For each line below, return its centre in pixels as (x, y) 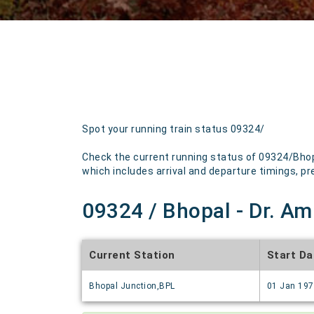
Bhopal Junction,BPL (132, 286)
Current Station (132, 255)
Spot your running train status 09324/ (173, 129)
